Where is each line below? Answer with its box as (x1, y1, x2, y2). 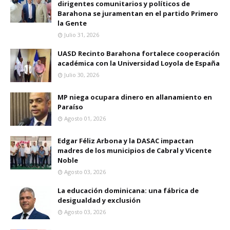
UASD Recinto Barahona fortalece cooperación (57, 49, 220, 58)
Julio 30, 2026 (64, 71, 99, 79)
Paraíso (57, 102, 83, 111)
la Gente (57, 18, 87, 28)
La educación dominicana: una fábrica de (57, 186, 199, 195)
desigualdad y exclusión (57, 196, 141, 205)
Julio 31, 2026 (64, 31, 99, 39)
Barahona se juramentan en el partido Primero (57, 9, 218, 18)
